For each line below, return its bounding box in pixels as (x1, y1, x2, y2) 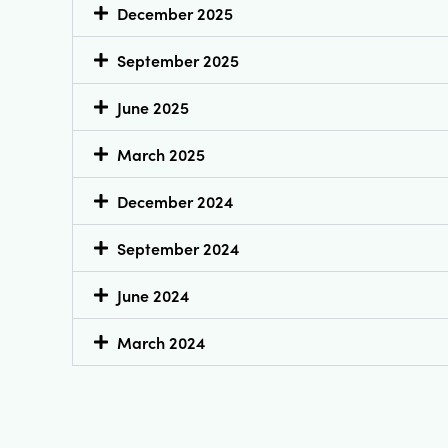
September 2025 (117, 49, 239, 72)
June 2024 (117, 284, 189, 307)
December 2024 (117, 190, 233, 213)
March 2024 (117, 331, 205, 354)
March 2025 (117, 143, 205, 166)
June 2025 (117, 96, 189, 119)
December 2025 (117, 2, 233, 25)
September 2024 (117, 237, 239, 260)
